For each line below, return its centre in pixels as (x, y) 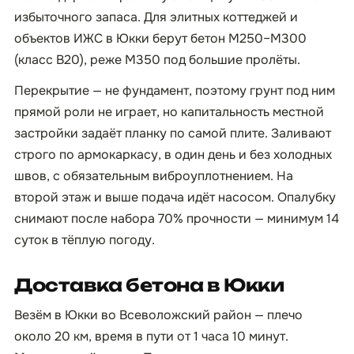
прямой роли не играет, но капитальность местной (169, 112)
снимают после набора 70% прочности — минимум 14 (177, 218)
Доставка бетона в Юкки (149, 285)
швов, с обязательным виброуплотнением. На (154, 176)
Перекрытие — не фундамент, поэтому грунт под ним (175, 90)
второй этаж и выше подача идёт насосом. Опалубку (175, 197)
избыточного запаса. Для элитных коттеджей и (156, 17)
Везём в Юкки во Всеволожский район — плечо (158, 315)
